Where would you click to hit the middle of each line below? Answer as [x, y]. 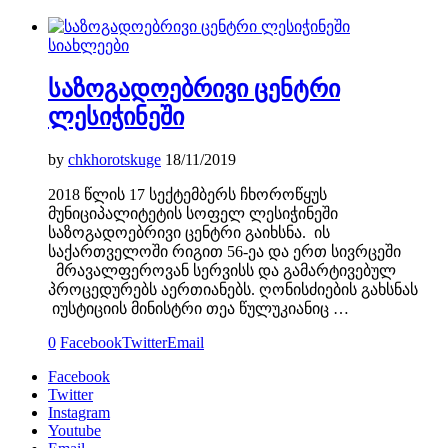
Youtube [74, 430]
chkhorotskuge [114, 159]
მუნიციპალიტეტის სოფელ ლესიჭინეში [193, 213]
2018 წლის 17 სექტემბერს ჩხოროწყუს [187, 194]
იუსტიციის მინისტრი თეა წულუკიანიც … [198, 308]
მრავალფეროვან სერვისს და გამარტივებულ [222, 270]
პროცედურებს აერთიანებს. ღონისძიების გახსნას [233, 289]
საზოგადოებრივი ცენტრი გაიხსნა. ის [189, 232]
